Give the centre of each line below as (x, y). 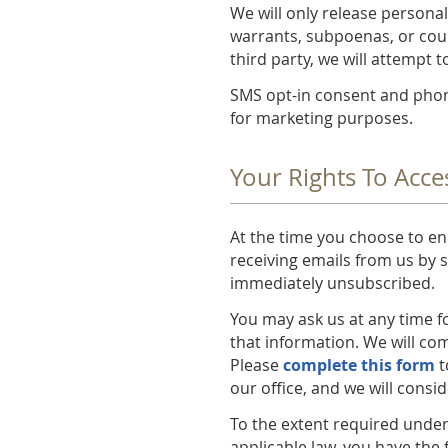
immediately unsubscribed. (333, 283)
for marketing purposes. (322, 117)
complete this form (359, 365)
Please (257, 365)
